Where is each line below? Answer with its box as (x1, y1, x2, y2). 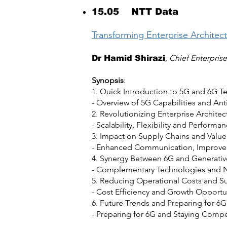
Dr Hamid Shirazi (92, 54, 165, 62)
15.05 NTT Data (92, 7, 178, 17)
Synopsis (92, 75, 124, 85)
